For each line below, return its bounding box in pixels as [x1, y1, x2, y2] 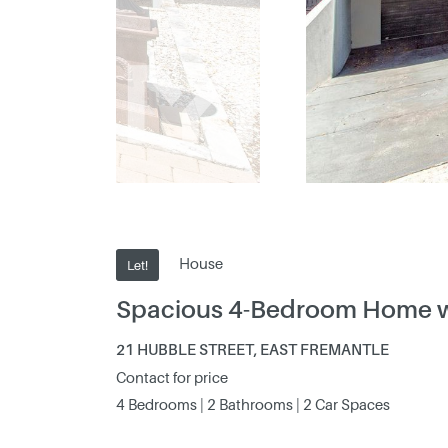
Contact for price [115, 367, 228, 386]
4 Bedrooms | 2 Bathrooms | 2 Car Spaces [115, 394, 390, 413]
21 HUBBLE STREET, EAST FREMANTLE [115, 339, 389, 358]
